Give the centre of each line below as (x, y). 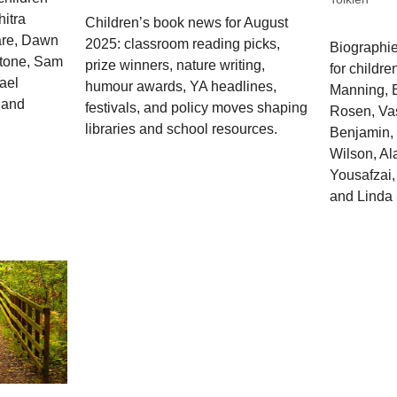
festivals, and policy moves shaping (197, 107)
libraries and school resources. (182, 128)
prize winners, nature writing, (175, 65)
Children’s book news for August (187, 22)
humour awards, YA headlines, (181, 86)
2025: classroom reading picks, (183, 43)
